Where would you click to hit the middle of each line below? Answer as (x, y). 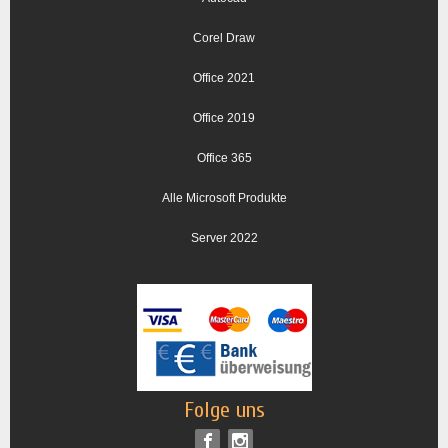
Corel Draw (224, 38)
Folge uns (224, 410)
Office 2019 (224, 118)
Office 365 (224, 158)
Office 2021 (224, 78)
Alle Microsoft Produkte (224, 198)
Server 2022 (224, 238)
